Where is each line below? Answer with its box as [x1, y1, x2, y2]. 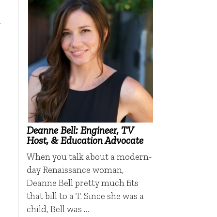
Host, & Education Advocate [26, 134, 143, 146]
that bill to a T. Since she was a [26, 190, 144, 201]
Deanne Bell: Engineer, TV [26, 124, 133, 136]
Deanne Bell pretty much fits [26, 177, 139, 188]
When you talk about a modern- [26, 151, 152, 162]
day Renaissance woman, [26, 164, 124, 175]
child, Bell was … [26, 203, 89, 215]
